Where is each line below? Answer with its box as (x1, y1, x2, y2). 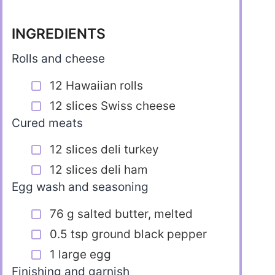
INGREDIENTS (12, 25, 106, 43)
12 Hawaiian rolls (50, 78, 143, 93)
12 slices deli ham (50, 163, 148, 177)
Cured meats (12, 115, 83, 130)
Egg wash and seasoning (12, 180, 149, 195)
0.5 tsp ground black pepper (50, 227, 207, 241)
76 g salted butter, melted (50, 206, 193, 221)
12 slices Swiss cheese (50, 98, 176, 113)
